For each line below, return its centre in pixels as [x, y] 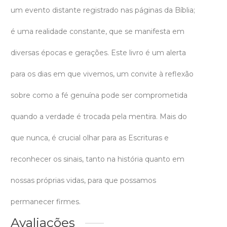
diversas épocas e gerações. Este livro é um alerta [98, 53]
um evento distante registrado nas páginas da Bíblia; [103, 10]
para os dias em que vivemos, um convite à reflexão [102, 74]
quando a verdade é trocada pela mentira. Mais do [99, 117]
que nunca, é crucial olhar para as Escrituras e [90, 138]
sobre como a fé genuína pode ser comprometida [99, 96]
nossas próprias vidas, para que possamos [83, 181]
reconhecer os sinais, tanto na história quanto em [98, 159]
